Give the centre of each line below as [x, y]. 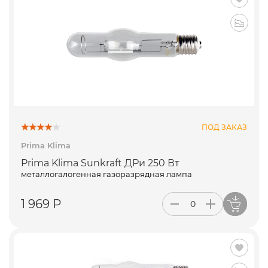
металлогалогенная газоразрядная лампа [106, 174]
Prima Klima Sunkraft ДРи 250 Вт [100, 163]
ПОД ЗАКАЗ [224, 127]
